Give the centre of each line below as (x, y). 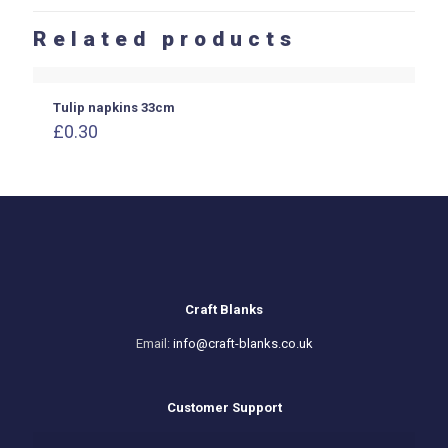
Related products (165, 39)
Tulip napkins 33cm (114, 108)
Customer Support (224, 408)
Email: (154, 344)
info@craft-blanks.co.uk (242, 344)
